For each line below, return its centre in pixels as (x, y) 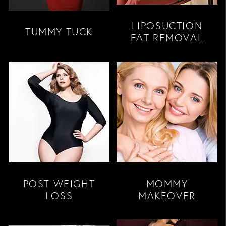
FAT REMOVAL (167, 38)
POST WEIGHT (59, 183)
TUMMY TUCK (59, 32)
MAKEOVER (167, 195)
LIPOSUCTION (167, 25)
